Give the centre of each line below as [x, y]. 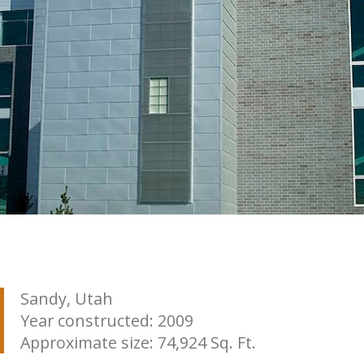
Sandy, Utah [66, 299]
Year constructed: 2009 [106, 321]
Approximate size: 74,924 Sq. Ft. [138, 343]
